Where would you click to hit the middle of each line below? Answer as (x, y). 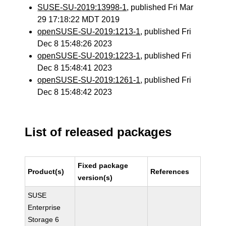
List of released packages (98, 132)
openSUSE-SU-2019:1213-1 (89, 32)
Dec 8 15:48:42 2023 (75, 92)
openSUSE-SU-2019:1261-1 (89, 80)
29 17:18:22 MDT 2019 (79, 19)
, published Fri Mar (160, 7)
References (170, 172)
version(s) (95, 178)
